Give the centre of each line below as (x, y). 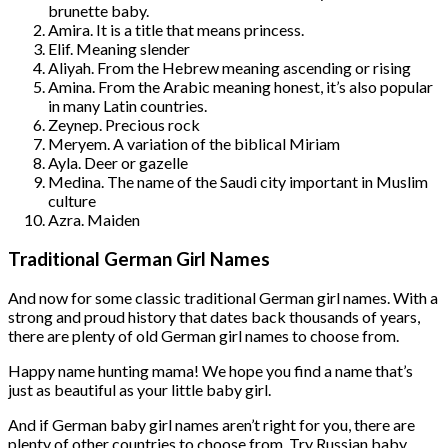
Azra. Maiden (94, 219)
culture (72, 200)
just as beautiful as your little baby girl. (139, 390)
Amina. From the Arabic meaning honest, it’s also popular (240, 86)
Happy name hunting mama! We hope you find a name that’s (210, 371)
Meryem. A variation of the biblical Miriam (194, 143)
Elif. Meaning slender (119, 48)
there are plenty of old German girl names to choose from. (203, 336)
